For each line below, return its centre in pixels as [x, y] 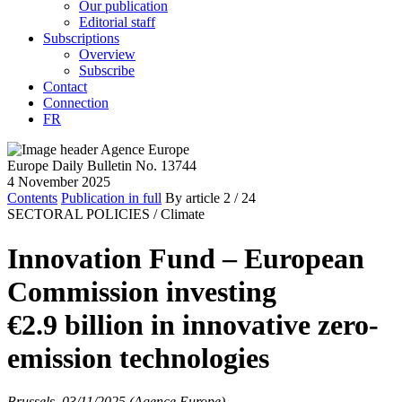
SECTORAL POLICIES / [82, 214]
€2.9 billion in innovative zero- [193, 324]
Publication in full [111, 198]
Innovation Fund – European [186, 258]
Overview [107, 55]
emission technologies [138, 358]
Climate [183, 214]
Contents [32, 198]
